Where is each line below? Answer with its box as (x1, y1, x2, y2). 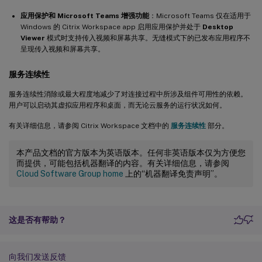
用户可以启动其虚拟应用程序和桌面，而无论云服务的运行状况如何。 (9, 101, 226, 109)
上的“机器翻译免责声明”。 (123, 168, 222, 178)
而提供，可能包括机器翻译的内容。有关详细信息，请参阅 (16, 158, 229, 168)
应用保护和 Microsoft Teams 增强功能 (20, 11, 149, 20)
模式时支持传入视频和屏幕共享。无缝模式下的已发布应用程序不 (45, 33, 250, 42)
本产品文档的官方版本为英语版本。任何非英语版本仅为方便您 (16, 147, 246, 157)
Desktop (202, 22, 233, 31)
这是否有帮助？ (9, 215, 66, 225)
